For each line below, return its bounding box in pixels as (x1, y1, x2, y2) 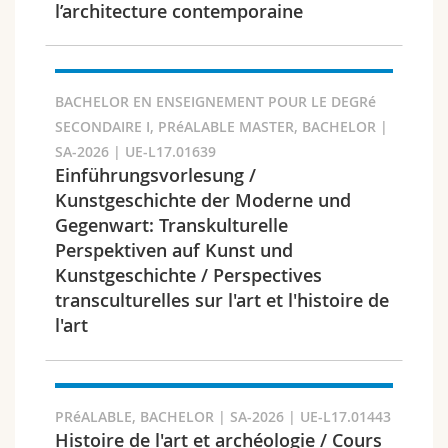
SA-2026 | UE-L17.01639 (55, 143, 216, 162)
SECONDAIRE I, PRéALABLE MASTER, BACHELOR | (55, 118, 388, 137)
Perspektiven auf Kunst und (55, 238, 293, 263)
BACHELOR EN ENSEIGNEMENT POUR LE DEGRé (55, 93, 376, 112)
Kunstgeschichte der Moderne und (55, 188, 351, 213)
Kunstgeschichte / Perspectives (55, 263, 322, 288)
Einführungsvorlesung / (55, 163, 256, 188)
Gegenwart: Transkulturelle (55, 213, 288, 238)
